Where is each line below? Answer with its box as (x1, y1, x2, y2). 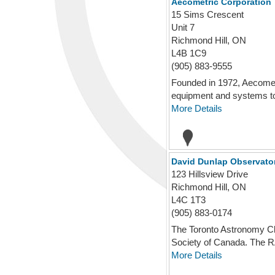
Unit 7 (171, 22, 195, 33)
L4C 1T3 (171, 195, 206, 205)
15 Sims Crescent (171, 9, 244, 20)
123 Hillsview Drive (171, 169, 248, 179)
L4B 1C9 (171, 48, 206, 58)
